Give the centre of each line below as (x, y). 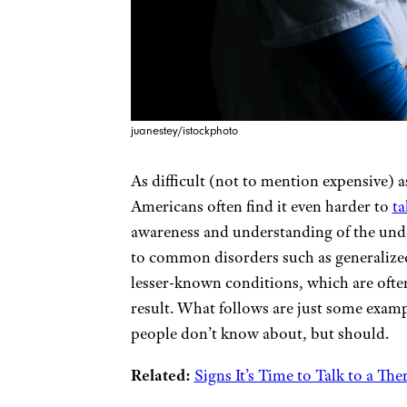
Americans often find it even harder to (261, 206)
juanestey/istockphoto (184, 131)
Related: (160, 375)
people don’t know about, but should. (259, 333)
